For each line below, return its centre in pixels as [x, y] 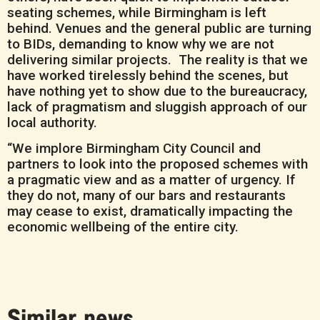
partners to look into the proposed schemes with [157, 164]
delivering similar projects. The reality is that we [157, 59]
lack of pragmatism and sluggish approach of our [157, 106]
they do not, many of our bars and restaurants [146, 196]
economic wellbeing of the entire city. [123, 227]
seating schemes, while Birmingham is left [137, 12]
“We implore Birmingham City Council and [134, 149]
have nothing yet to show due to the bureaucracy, [157, 91]
